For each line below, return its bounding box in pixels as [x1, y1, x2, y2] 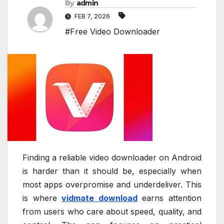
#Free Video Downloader [65, 26, 160, 37]
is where [22, 193, 62, 203]
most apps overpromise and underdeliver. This [22, 179, 201, 190]
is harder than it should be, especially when [22, 166, 201, 176]
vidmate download [61, 193, 137, 203]
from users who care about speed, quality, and [22, 206, 201, 217]
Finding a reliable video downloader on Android [22, 152, 201, 163]
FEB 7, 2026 [73, 12, 111, 20]
